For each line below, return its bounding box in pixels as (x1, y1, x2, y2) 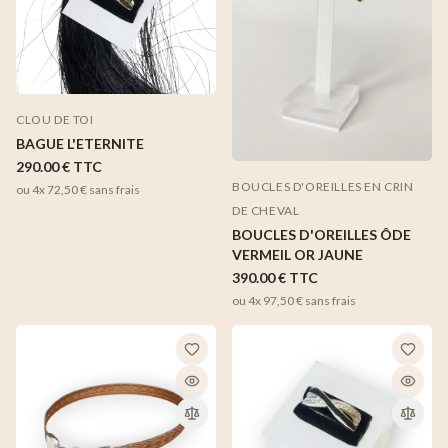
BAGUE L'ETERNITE (16, 135, 144, 153)
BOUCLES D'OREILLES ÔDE (232, 225, 411, 243)
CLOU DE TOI (16, 112, 94, 128)
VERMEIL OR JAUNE (232, 245, 363, 263)
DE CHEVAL (232, 202, 300, 218)
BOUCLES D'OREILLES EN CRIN (232, 178, 414, 194)
